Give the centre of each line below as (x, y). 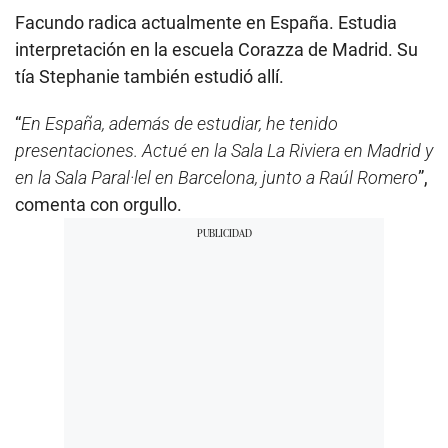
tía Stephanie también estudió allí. (149, 77)
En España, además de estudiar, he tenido (179, 124)
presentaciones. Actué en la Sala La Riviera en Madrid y (224, 151)
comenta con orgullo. (98, 205)
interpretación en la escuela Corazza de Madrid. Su (216, 50)
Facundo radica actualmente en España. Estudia (206, 23)
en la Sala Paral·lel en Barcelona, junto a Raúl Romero (216, 178)
